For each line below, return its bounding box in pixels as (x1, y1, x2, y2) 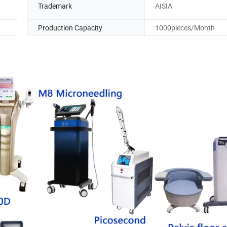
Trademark (38, 1, 72, 11)
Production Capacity (38, 22, 102, 32)
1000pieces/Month (155, 22, 215, 32)
